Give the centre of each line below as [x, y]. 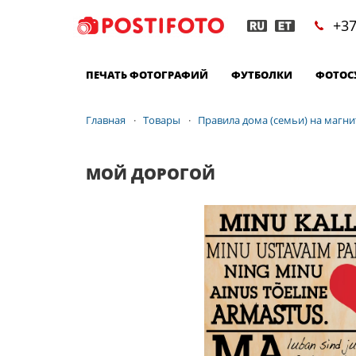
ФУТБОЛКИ [262, 74]
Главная [106, 120]
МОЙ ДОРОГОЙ [151, 173]
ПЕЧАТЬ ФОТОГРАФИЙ [147, 74]
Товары [162, 120]
